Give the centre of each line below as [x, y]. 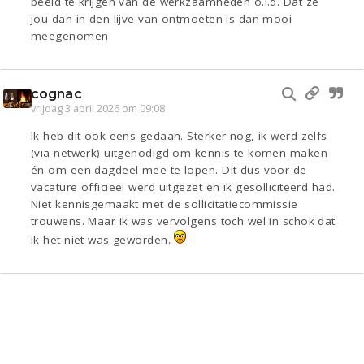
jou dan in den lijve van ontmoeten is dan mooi [162, 19]
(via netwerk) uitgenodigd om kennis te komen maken [180, 153]
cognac [56, 94]
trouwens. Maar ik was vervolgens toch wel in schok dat [183, 221]
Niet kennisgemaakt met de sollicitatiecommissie [165, 204]
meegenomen [70, 36]
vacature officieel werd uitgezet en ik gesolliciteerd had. [183, 187]
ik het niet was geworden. [103, 240]
